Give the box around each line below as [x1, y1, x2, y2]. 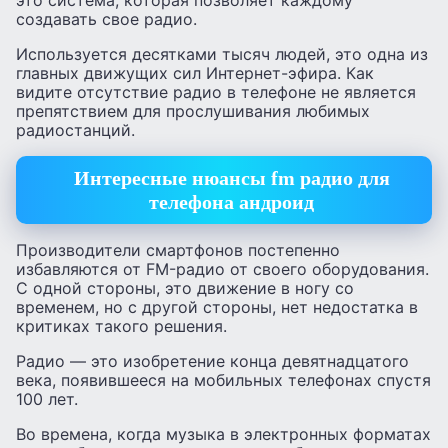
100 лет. [16, 388, 78, 409]
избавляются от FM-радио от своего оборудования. [16, 258, 429, 279]
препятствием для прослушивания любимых [16, 100, 370, 121]
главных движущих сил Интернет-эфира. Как [16, 62, 374, 83]
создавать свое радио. [16, 8, 197, 29]
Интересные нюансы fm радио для [73, 167, 390, 190]
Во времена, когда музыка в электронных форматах [16, 423, 431, 444]
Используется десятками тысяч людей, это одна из [16, 43, 428, 64]
